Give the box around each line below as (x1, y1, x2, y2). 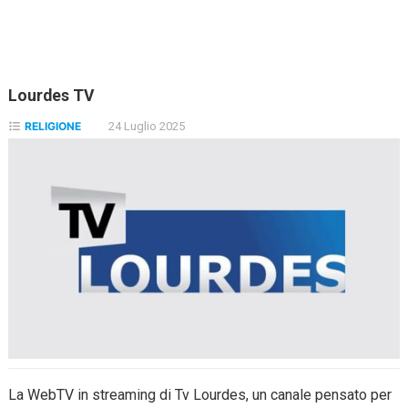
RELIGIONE (24, 119, 81, 133)
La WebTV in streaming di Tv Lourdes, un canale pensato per (7, 385, 392, 403)
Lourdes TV (7, 87, 95, 105)
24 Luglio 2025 (106, 119, 186, 133)
